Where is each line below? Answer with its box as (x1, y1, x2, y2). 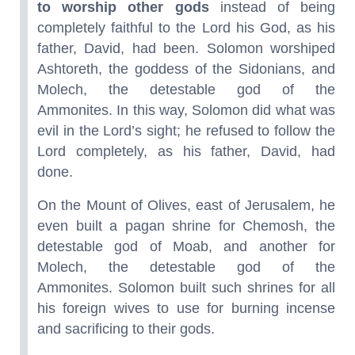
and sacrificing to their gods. (37, 320, 215, 337)
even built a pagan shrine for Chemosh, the (37, 217, 335, 234)
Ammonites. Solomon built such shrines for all (37, 279, 335, 296)
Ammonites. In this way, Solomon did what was (37, 101, 335, 118)
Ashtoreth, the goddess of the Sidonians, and (37, 60, 335, 77)
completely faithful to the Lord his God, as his (37, 19, 335, 36)
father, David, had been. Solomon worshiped (37, 40, 335, 56)
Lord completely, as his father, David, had (37, 143, 335, 159)
